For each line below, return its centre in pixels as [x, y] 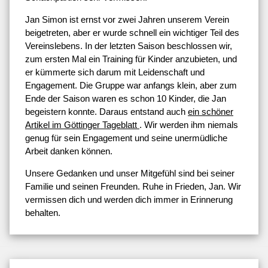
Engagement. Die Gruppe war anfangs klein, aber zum [131, 86]
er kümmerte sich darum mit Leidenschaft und [115, 72]
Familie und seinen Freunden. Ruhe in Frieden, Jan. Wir [133, 187]
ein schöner [211, 112]
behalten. [43, 213]
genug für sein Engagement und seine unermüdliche [126, 138]
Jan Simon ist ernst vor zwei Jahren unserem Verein [127, 20]
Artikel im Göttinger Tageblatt [82, 125]
